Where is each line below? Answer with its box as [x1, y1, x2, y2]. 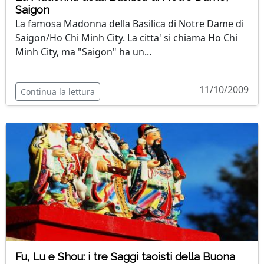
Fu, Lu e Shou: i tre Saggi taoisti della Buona [15, 250, 235, 263]
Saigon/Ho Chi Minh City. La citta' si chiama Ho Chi [15, 31, 237, 44]
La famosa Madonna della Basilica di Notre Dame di [15, 17, 244, 30]
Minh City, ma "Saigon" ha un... [15, 45, 151, 58]
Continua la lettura [21, 86, 95, 97]
